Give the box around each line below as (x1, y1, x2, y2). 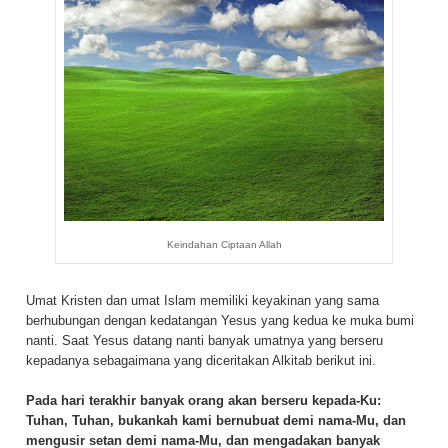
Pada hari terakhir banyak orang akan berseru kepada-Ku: (26, 392, 381, 408)
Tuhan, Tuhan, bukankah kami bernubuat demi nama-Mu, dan (26, 412, 406, 428)
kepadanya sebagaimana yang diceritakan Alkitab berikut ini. (26, 352, 376, 368)
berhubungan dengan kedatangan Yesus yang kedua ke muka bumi (26, 312, 414, 328)
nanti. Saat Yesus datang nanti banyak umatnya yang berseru (26, 332, 383, 348)
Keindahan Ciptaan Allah (166, 239, 282, 251)
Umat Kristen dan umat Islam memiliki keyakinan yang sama (26, 292, 379, 308)
